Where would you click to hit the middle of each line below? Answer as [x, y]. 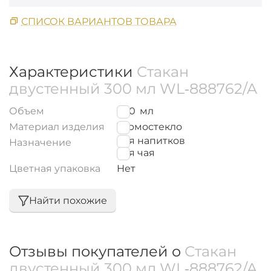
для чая [136, 152]
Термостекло [149, 126]
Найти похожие [68, 200]
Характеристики [73, 71]
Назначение [40, 142]
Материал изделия [57, 126]
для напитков [151, 140]
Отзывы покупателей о [97, 251]
